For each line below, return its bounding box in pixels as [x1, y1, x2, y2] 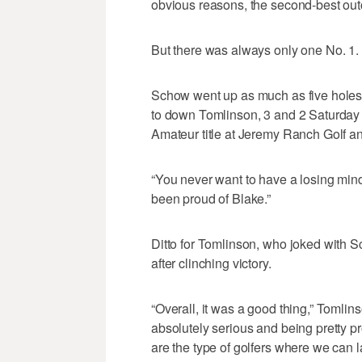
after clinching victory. [151, 253, 271, 272]
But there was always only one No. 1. [151, 40, 359, 59]
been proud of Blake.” [151, 188, 271, 208]
